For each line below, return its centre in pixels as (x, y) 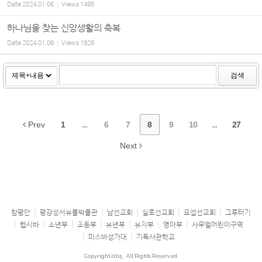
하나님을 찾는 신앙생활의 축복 (64, 28)
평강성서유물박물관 (69, 212)
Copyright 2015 (104, 256)
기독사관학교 (156, 237)
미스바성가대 (108, 237)
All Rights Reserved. (151, 256)
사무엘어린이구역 (218, 225)
